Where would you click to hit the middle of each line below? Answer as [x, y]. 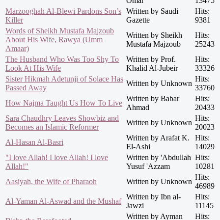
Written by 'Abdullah [159, 158]
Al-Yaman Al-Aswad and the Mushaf [63, 201]
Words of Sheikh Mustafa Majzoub [60, 31]
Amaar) [17, 49]
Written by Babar [153, 99]
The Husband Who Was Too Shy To [62, 59]
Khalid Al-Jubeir [152, 68]
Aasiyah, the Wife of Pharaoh [51, 182]
